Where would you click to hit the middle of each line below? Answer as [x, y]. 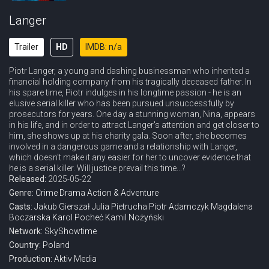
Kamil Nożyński [134, 217]
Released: [29, 179]
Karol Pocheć [78, 217]
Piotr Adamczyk [179, 207]
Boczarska [30, 217]
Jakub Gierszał [62, 207]
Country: [26, 245]
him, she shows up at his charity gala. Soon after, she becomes [128, 136]
